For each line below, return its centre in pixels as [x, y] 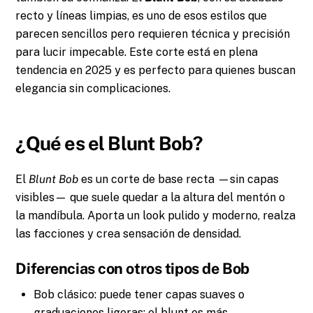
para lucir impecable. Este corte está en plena [137, 52]
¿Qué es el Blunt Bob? [109, 143]
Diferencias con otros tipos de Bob [132, 268]
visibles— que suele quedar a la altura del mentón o [151, 197]
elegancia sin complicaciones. [93, 88]
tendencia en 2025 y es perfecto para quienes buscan [156, 70]
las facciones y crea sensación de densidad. [129, 233]
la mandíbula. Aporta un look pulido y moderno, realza [156, 215]
